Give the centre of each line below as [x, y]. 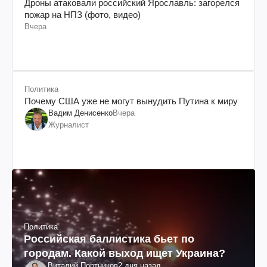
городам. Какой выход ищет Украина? [125, 253]
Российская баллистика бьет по [109, 239]
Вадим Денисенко [80, 113]
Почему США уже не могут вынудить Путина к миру [131, 101]
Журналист [69, 125]
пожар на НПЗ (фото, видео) [83, 14]
